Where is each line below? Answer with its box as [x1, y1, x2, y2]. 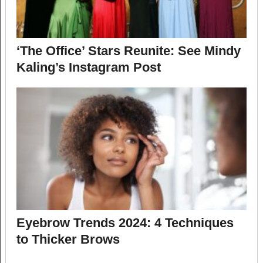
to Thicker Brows [16, 231, 120, 247]
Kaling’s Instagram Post [16, 59, 161, 75]
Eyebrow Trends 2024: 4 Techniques [16, 215, 234, 230]
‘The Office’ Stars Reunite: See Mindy [16, 43, 241, 58]
